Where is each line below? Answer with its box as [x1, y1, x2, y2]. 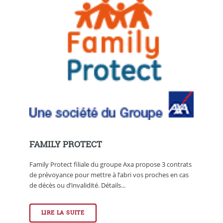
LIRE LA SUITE [41, 209, 85, 217]
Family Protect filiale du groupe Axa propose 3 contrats [29, 159, 192, 169]
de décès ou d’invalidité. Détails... [29, 180, 125, 190]
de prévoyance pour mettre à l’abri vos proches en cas [29, 170, 189, 179]
